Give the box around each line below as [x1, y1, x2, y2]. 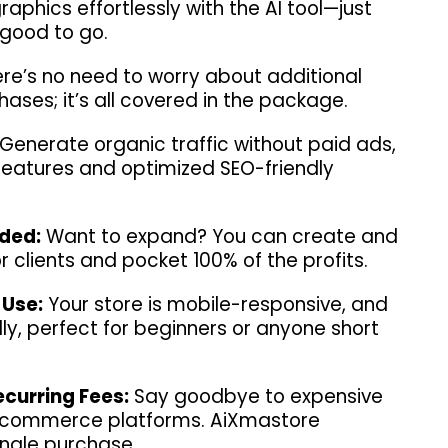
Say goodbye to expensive [129, 383, 383, 411]
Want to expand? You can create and [41, 223, 398, 251]
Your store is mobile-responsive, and [43, 291, 388, 319]
